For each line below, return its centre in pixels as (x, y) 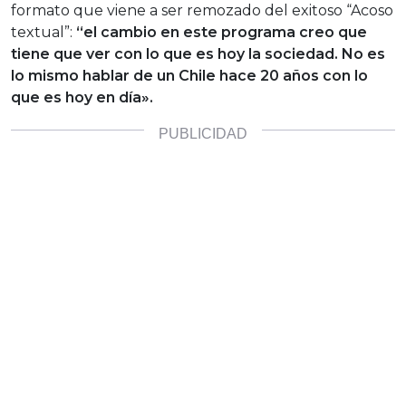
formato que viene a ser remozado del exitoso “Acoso (202, 11)
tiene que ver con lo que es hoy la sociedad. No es (198, 54)
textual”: (42, 33)
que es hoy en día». (82, 98)
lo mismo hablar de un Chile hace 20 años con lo (189, 76)
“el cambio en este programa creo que (220, 33)
